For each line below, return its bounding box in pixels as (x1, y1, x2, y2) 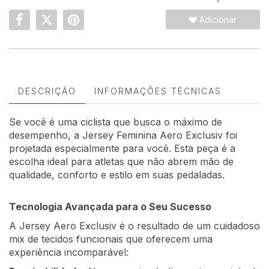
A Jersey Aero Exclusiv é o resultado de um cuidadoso (9, 220, 260, 232)
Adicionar (197, 14, 237, 25)
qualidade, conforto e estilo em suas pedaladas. (9, 169, 225, 181)
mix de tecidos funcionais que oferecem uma (9, 233, 213, 246)
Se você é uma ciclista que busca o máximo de (9, 116, 222, 128)
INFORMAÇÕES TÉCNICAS (94, 86, 222, 97)
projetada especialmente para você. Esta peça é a (9, 142, 235, 155)
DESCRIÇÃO (18, 86, 76, 97)
